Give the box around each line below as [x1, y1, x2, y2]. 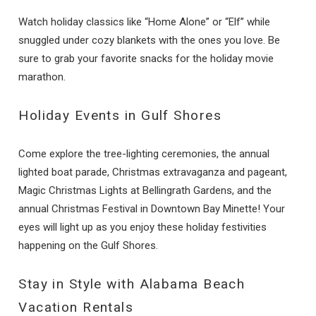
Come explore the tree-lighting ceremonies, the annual [18, 147, 270, 160]
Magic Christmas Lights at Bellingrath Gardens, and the [18, 183, 272, 197]
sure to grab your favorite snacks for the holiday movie [18, 51, 274, 65]
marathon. [18, 70, 66, 83]
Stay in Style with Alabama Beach [18, 275, 245, 292]
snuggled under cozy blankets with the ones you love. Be [18, 33, 281, 47]
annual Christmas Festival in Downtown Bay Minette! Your [18, 202, 286, 215]
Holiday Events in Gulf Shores [18, 107, 221, 123]
